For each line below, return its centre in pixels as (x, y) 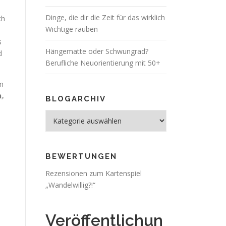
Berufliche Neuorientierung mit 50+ (103, 63)
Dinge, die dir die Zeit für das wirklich (105, 17)
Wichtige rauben (72, 29)
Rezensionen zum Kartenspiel (94, 173)
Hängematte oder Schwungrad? (97, 51)
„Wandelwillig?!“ (70, 185)
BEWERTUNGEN (81, 156)
